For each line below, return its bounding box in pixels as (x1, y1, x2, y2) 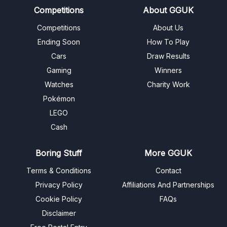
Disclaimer (42, 209, 76, 218)
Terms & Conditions (26, 166, 91, 175)
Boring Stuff (35, 148, 82, 159)
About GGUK (143, 5, 194, 16)
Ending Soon (37, 37, 80, 47)
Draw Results (146, 52, 190, 61)
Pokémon (43, 94, 75, 103)
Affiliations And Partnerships (122, 180, 214, 190)
